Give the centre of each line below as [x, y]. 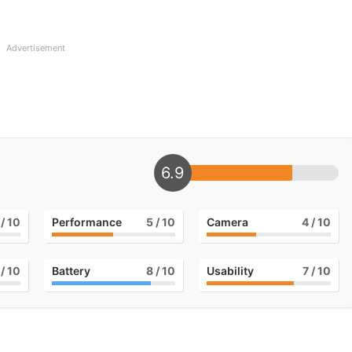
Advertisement [36, 48]
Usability [231, 271]
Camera [228, 222]
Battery [71, 271]
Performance [86, 222]
